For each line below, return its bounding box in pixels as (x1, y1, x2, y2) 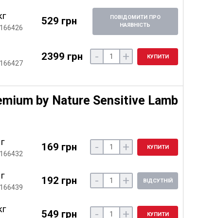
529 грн (41, 15, 77, 27)
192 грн (41, 174, 77, 186)
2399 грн (41, 50, 83, 62)
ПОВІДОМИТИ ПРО (109, 14, 161, 20)
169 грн (41, 141, 77, 153)
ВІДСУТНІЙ (143, 177, 173, 184)
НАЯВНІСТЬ (120, 21, 151, 28)
